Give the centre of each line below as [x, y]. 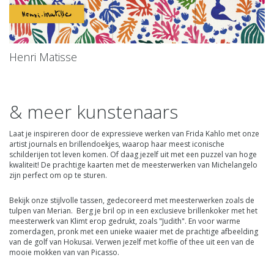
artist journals [33, 144]
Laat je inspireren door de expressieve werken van [98, 134]
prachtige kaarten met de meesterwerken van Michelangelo [155, 165]
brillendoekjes [94, 144]
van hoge [240, 155]
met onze [242, 134]
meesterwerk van [40, 221]
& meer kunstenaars [94, 112]
